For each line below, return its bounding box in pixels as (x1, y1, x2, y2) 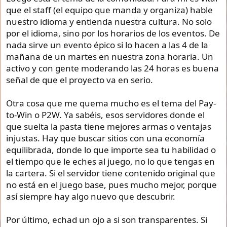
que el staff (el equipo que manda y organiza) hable (6, 4, 213, 16)
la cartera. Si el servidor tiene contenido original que (6, 167, 216, 179)
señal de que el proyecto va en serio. (6, 73, 154, 86)
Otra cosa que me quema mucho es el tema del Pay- (6, 97, 216, 109)
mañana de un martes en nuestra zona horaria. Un (6, 50, 214, 62)
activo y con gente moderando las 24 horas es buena (6, 62, 219, 74)
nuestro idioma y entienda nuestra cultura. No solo (6, 15, 212, 27)
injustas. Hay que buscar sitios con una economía (6, 132, 205, 144)
